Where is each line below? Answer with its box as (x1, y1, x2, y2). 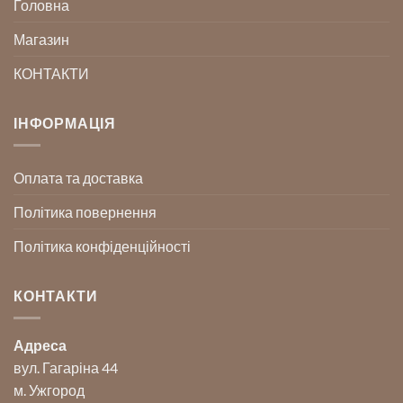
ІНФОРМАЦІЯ (13, 114, 116, 132)
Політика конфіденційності (13, 237, 191, 255)
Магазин (13, 31, 69, 49)
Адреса (13, 336, 67, 354)
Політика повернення (13, 202, 157, 220)
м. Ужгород (13, 381, 85, 399)
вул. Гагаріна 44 (13, 358, 118, 376)
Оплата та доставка (13, 168, 143, 186)
